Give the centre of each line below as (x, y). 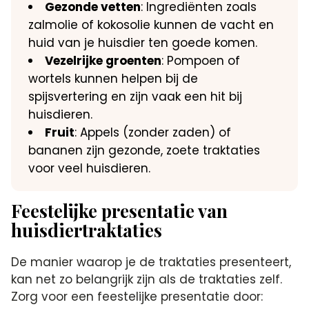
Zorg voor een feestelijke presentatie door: (137, 296)
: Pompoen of (201, 60)
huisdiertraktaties (87, 230)
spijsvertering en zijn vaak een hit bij (136, 96)
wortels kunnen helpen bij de (113, 78)
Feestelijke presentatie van (120, 210)
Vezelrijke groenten (103, 60)
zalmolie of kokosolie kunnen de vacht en (151, 24)
